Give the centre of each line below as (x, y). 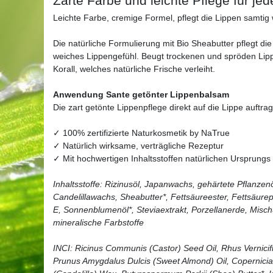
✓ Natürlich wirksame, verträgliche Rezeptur (138, 145)
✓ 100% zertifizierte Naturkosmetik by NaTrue (141, 133)
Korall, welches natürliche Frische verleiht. (134, 69)
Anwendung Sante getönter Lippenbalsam (141, 94)
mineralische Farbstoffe (98, 222)
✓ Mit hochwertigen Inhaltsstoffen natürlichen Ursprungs (162, 158)
